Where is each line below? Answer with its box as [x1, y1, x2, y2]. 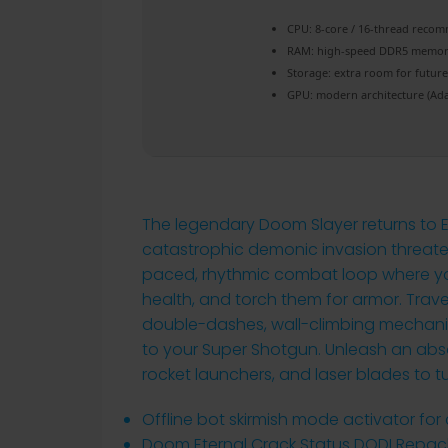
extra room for [331, 65, 415, 80]
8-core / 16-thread [312, 21, 412, 36]
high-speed [314, 43, 379, 58]
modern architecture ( [313, 87, 430, 102]
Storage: [287, 65, 331, 80]
